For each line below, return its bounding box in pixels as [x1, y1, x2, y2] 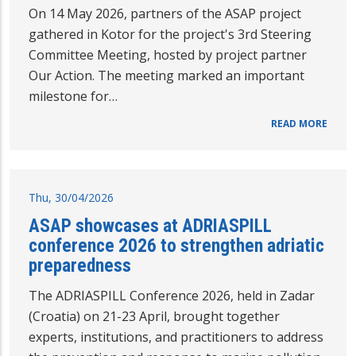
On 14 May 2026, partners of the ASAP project [29, 4, 301, 22]
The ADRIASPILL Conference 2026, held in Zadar [29, 286, 315, 304]
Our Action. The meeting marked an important [29, 66, 304, 84]
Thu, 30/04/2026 [29, 189, 114, 205]
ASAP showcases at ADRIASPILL [29, 214, 272, 237]
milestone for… [29, 87, 118, 105]
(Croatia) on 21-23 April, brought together [29, 307, 280, 325]
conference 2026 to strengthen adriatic [29, 234, 324, 257]
